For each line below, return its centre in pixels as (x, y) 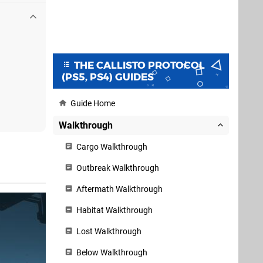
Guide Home (92, 104)
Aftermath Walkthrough (119, 189)
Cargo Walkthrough (111, 147)
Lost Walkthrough (108, 232)
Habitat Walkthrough (114, 210)
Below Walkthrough (111, 253)
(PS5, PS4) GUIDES (108, 77)
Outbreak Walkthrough (117, 168)
